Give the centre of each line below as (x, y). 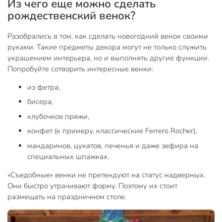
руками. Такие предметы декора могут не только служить (107, 47)
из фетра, (44, 87)
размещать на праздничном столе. (67, 196)
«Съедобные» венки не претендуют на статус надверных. (106, 175)
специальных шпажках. (68, 156)
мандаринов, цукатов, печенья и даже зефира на (113, 145)
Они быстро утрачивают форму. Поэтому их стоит (92, 186)
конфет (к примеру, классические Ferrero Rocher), (112, 131)
